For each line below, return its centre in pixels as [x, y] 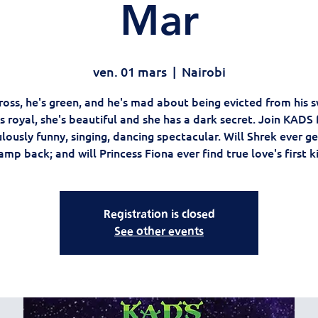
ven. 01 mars [130, 71]
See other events [159, 231]
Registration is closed [159, 214]
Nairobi [203, 71]
